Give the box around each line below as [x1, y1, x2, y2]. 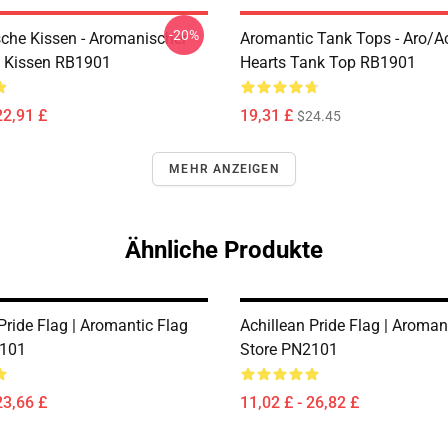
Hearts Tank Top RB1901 [240, 53, 416, 72]
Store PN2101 [240, 340, 338, 359]
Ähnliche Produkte [125, 236, 323, 264]
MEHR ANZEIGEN [169, 162, 279, 176]
